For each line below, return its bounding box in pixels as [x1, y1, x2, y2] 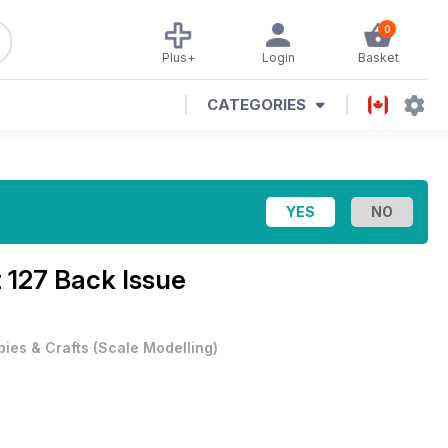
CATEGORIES [207, 95, 306, 114]
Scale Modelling [98, 339, 213, 356]
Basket [357, 50, 399, 65]
